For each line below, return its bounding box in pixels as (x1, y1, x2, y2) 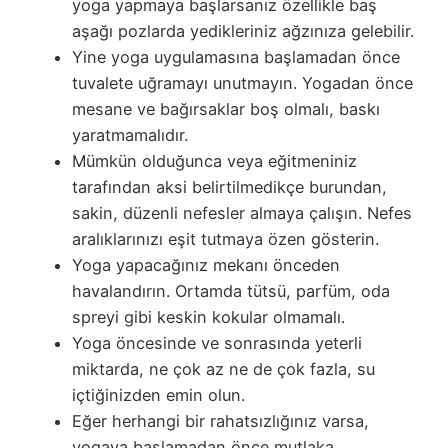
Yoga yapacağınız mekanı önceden (72, 254, 340, 275)
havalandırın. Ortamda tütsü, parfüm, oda (72, 280, 390, 301)
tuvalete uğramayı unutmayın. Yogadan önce (72, 72, 413, 93)
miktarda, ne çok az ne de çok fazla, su (72, 358, 375, 379)
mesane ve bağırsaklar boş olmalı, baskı (72, 98, 380, 119)
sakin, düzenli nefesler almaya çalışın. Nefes (72, 202, 412, 223)
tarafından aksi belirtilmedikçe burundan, (72, 176, 387, 197)
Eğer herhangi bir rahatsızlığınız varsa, (72, 410, 369, 431)
